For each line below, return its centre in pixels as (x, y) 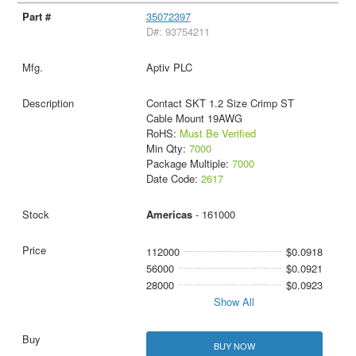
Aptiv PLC (169, 68)
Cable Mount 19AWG (194, 118)
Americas (169, 215)
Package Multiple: (189, 164)
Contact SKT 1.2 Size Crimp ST (220, 103)
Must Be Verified (217, 133)
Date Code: (173, 179)
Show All (234, 302)
